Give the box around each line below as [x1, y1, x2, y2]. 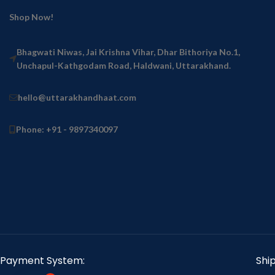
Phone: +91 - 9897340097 [16, 123, 118, 134]
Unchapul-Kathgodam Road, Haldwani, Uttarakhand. [17, 60, 231, 71]
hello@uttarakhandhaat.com [18, 91, 136, 103]
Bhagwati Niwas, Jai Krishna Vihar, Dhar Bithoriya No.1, [17, 46, 240, 57]
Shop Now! [9, 11, 53, 22]
